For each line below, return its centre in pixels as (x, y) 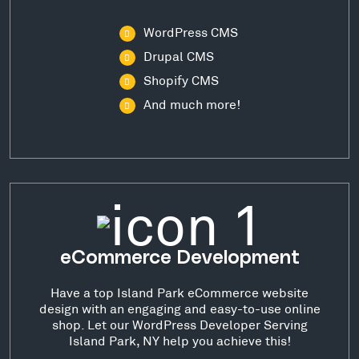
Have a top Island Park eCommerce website (179, 292)
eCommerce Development (179, 258)
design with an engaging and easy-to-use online (179, 308)
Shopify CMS (181, 80)
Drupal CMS (178, 56)
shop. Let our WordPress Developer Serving (179, 324)
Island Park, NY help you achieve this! (179, 340)
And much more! (192, 104)
